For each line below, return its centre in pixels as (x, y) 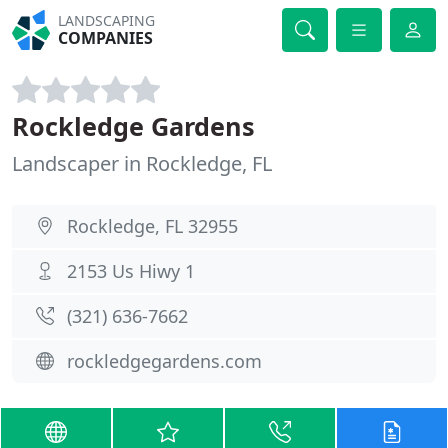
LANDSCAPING (107, 20)
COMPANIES (106, 38)
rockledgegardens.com (164, 361)
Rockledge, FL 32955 (152, 226)
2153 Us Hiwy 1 (131, 271)
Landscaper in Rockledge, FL (142, 163)
